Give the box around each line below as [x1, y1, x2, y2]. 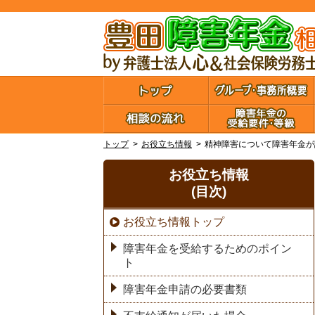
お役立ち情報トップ [122, 215, 224, 228]
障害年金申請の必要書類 [123, 283, 247, 295]
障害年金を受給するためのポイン [123, 242, 292, 255]
